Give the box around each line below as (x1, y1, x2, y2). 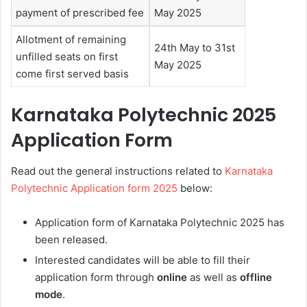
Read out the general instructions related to (11, 164, 225, 177)
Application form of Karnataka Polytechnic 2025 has (35, 215, 284, 229)
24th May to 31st (154, 40, 235, 54)
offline (240, 270, 272, 284)
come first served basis (16, 66, 132, 80)
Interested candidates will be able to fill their (35, 253, 250, 267)
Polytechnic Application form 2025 (11, 181, 177, 195)
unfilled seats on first (16, 49, 118, 63)
